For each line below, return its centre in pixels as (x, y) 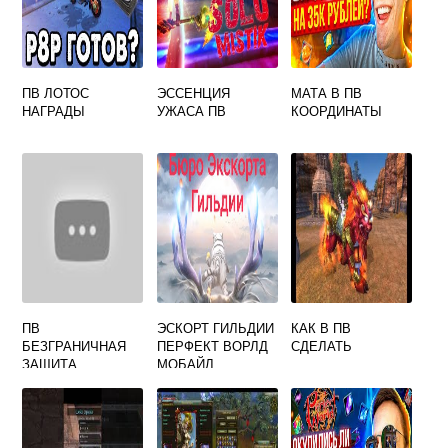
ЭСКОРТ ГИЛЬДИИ (215, 327)
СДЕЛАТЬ (322, 345)
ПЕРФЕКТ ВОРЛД (212, 345)
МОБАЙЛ (185, 363)
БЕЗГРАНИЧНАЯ (74, 345)
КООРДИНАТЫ (337, 110)
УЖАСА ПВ (191, 110)
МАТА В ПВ (327, 92)
